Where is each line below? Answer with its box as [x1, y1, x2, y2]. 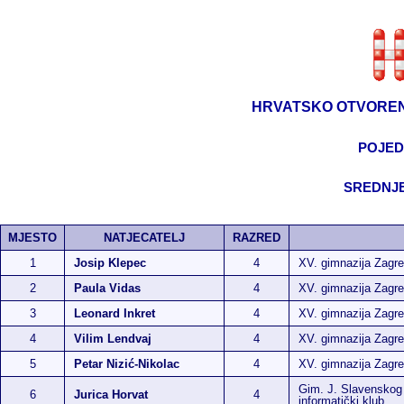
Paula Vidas [74, 281, 141, 295]
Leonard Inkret [74, 307, 155, 320]
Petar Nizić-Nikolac [74, 357, 179, 371]
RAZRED [233, 231, 280, 244]
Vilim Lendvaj [74, 332, 151, 345]
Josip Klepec [74, 256, 146, 270]
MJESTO [8, 231, 57, 244]
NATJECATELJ [104, 231, 185, 244]
